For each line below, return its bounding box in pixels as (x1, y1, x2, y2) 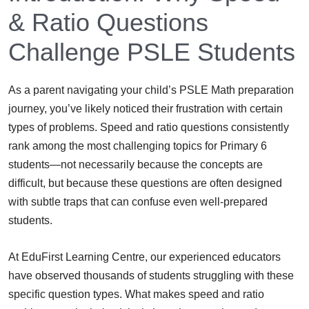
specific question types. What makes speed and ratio (8, 288, 264, 301)
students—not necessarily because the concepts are (8, 159, 263, 171)
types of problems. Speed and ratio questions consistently (8, 121, 289, 134)
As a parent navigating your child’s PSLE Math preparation (8, 84, 294, 97)
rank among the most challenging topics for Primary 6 (8, 140, 267, 152)
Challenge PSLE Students (8, 38, 295, 67)
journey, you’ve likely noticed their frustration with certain (8, 103, 283, 115)
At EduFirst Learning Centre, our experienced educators (8, 251, 281, 263)
